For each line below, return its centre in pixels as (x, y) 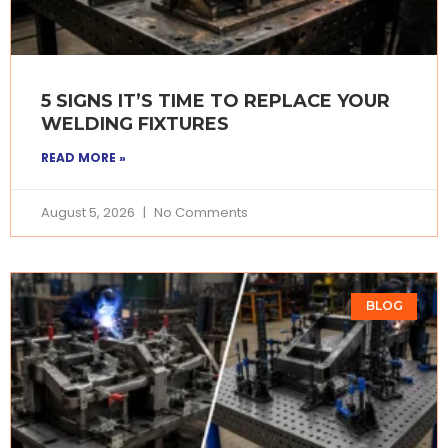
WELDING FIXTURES (135, 124)
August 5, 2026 (89, 213)
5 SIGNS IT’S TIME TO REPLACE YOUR (215, 101)
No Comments (199, 213)
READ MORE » (83, 158)
